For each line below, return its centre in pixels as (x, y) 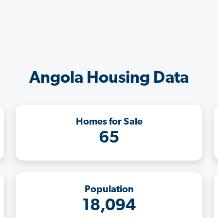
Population (109, 190)
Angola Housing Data (109, 78)
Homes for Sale (109, 122)
